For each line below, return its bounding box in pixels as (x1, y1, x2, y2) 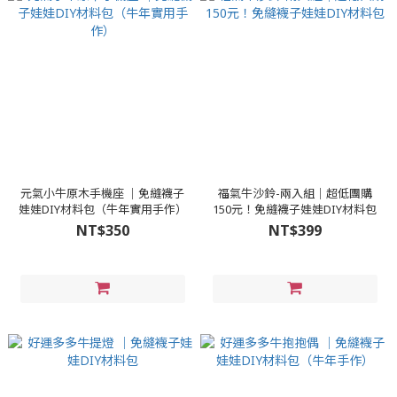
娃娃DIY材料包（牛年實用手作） (18, 201, 187, 217)
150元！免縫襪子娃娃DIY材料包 (213, 201, 377, 217)
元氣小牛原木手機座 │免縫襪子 (20, 185, 184, 201)
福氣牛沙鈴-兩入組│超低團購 (217, 185, 372, 201)
